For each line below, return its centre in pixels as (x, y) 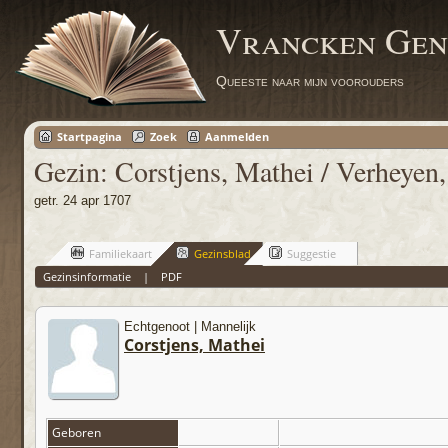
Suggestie (311, 254)
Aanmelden (237, 137)
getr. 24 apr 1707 (82, 200)
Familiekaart (120, 254)
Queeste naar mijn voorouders (310, 81)
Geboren (78, 433)
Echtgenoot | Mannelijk (190, 327)
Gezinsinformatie (86, 277)
